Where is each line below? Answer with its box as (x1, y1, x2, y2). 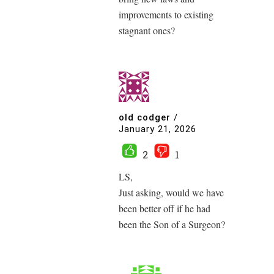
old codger (119, 111, 171, 123)
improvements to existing (119, 8, 213, 21)
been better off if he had (119, 202, 210, 215)
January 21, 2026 (119, 124, 196, 135)
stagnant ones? (119, 24, 175, 37)
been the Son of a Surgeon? (119, 218, 225, 231)
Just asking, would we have (119, 186, 224, 199)
